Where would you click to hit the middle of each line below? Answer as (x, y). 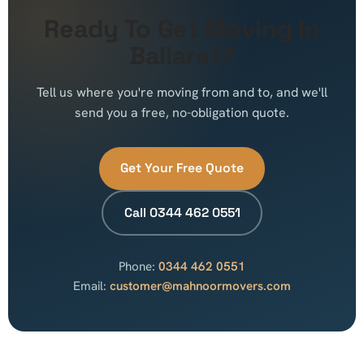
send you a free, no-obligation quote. (182, 113)
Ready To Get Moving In (182, 29)
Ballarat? (182, 56)
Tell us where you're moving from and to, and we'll (182, 93)
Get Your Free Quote (182, 169)
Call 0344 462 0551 (182, 212)
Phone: (139, 267)
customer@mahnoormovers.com (200, 286)
